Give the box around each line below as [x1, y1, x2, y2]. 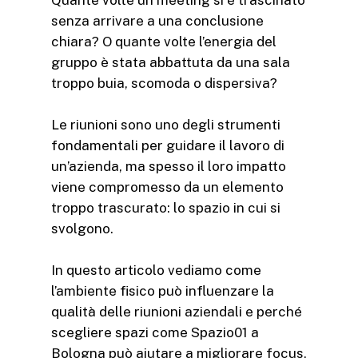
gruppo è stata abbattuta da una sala [51, 54, 290, 70]
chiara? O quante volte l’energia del [51, 33, 276, 50]
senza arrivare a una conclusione [51, 12, 264, 29]
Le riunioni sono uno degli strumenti [51, 116, 280, 133]
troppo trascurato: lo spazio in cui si [51, 199, 280, 216]
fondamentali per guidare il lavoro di [51, 137, 284, 153]
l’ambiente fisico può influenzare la [51, 282, 274, 299]
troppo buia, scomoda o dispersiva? [51, 74, 277, 91]
